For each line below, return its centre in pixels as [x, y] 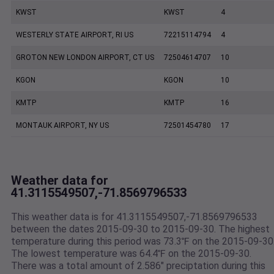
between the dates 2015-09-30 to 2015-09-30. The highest [140, 229]
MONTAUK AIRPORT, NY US [62, 126]
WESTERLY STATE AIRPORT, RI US [75, 35]
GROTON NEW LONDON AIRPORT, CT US [85, 58]
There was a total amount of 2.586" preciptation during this [138, 266]
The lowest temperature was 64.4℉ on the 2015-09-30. [131, 254]
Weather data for [60, 181]
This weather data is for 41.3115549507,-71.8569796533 [134, 217]
